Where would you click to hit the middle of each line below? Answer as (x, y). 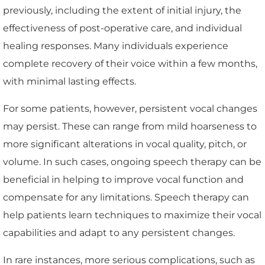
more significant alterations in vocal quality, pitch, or (125, 144)
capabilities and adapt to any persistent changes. (119, 232)
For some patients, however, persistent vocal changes (130, 108)
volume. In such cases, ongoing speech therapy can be (132, 161)
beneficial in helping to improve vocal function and (123, 179)
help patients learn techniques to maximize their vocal (132, 215)
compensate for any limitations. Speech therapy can (126, 197)
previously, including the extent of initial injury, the (122, 10)
